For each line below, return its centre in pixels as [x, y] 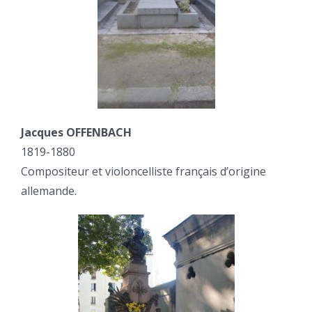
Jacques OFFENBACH [76, 133]
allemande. [49, 191]
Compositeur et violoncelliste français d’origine [143, 172]
